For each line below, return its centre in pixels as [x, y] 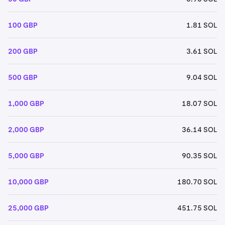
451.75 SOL [197, 208]
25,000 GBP [28, 208]
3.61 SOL [202, 51]
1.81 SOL [202, 25]
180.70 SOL [197, 182]
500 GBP [23, 77]
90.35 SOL [199, 155]
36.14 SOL [199, 129]
